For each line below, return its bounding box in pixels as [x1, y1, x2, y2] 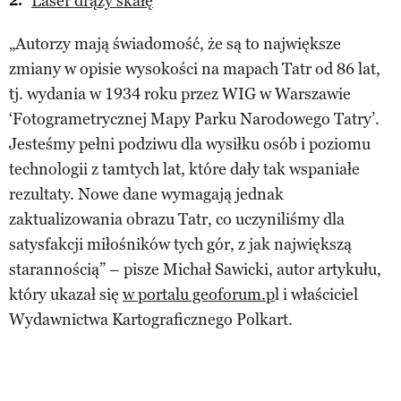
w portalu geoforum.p [123, 284, 275, 304]
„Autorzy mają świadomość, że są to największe [9, 33, 341, 54]
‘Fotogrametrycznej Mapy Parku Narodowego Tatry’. [9, 108, 380, 129]
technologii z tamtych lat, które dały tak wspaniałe [9, 158, 360, 179]
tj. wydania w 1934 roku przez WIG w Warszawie [9, 83, 351, 104]
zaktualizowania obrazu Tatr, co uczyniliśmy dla [9, 209, 345, 229]
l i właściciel [275, 284, 358, 304]
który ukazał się [9, 284, 123, 304]
